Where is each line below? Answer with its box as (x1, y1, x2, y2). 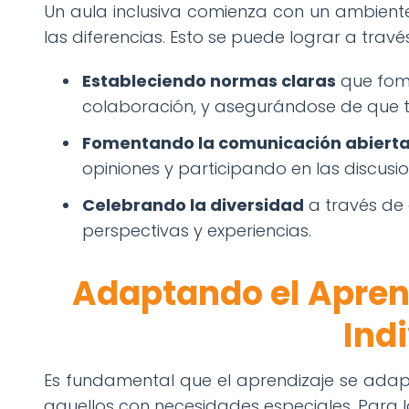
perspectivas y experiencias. (82, 219, 311, 243)
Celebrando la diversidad (82, 194, 304, 217)
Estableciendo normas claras (82, 69, 336, 93)
